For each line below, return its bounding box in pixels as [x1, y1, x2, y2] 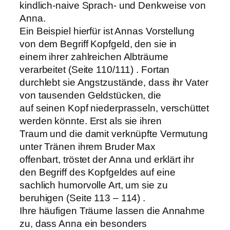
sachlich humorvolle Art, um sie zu [20, 179, 168, 190]
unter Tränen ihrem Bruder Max [20, 141, 156, 152]
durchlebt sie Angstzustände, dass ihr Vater [20, 76, 208, 88]
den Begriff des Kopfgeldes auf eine [20, 166, 176, 178]
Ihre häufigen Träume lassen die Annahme [20, 205, 205, 216]
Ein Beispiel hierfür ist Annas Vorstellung [20, 25, 195, 36]
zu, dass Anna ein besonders [20, 218, 147, 229]
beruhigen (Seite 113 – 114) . [20, 192, 146, 203]
